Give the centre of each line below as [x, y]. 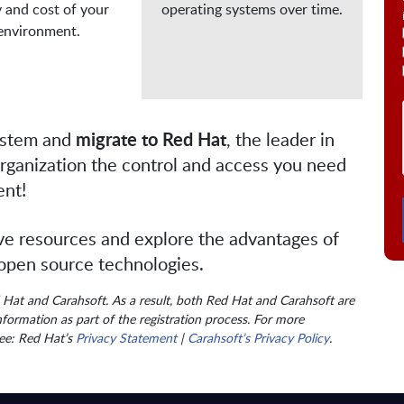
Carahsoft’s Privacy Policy [258, 337]
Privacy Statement [126, 337]
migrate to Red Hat [149, 138]
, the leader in [280, 138]
